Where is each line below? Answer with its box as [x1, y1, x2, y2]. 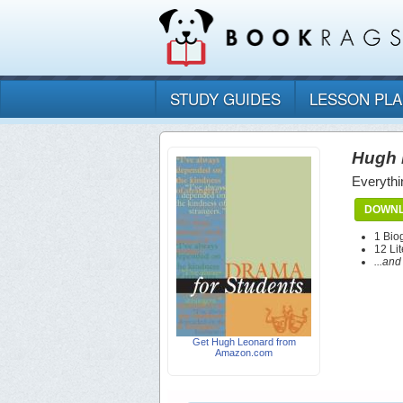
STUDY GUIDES [170, 87, 281, 111]
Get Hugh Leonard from [192, 336, 296, 348]
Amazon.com [215, 347, 273, 359]
